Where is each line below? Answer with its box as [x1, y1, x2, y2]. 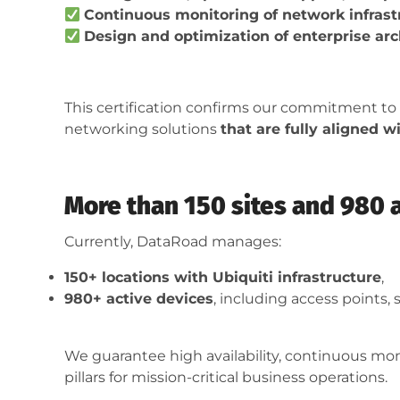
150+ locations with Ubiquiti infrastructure [64, 269, 381, 287]
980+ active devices [64, 290, 213, 308]
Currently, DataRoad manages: [64, 233, 281, 251]
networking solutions [64, 121, 221, 138]
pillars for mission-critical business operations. [64, 369, 387, 387]
